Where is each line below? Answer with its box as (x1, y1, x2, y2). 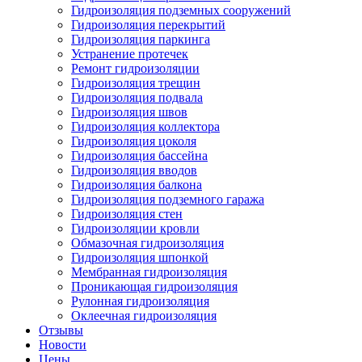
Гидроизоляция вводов (71, 163, 197, 177)
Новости (39, 338, 86, 351)
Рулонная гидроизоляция (71, 294, 209, 308)
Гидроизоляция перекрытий (71, 18, 225, 32)
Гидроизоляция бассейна (71, 149, 208, 162)
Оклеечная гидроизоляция (71, 309, 217, 322)
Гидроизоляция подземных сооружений (71, 3, 291, 17)
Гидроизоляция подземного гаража (71, 192, 264, 206)
